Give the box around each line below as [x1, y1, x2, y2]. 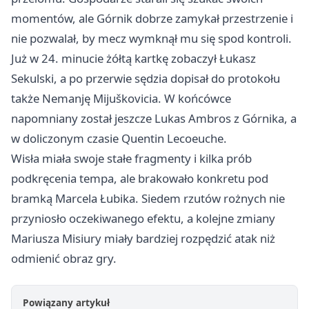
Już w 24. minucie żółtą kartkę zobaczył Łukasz [11, 50, 256, 67]
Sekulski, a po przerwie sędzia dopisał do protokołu [11, 70, 280, 87]
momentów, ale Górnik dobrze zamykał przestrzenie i [11, 10, 293, 27]
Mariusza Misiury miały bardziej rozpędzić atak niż [11, 230, 275, 247]
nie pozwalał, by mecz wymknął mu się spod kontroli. [11, 30, 292, 47]
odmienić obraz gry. [11, 250, 117, 267]
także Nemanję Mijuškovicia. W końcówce [11, 90, 231, 107]
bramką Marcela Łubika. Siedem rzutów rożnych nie [11, 190, 285, 207]
